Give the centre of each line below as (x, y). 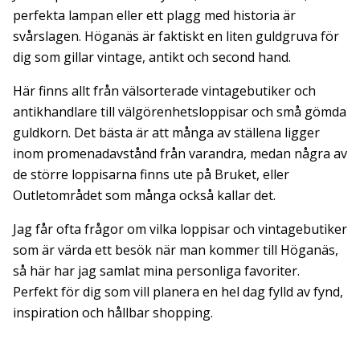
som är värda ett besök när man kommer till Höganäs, (176, 250)
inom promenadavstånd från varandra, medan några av (180, 153)
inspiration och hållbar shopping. (113, 312)
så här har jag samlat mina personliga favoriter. (156, 270)
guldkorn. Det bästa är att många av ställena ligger (166, 132)
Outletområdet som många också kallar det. (144, 195)
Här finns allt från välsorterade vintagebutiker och (164, 90)
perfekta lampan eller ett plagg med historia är (154, 15)
